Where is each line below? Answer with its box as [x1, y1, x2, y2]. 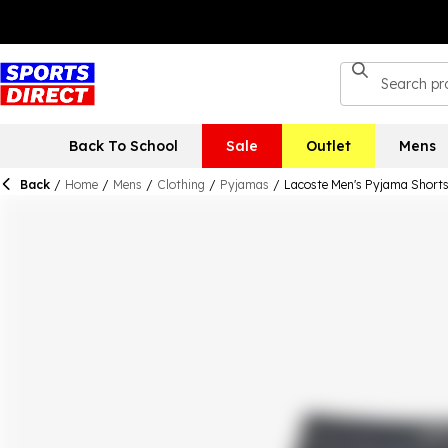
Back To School [68, 137, 178, 155]
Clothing [157, 177, 205, 192]
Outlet [305, 137, 351, 155]
